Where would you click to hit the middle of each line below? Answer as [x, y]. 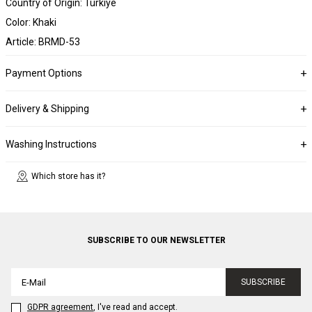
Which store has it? [68, 177]
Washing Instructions [51, 145]
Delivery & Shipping [47, 109]
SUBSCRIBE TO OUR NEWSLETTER [156, 241]
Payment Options [44, 73]
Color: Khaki [31, 23]
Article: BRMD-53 [43, 42]
